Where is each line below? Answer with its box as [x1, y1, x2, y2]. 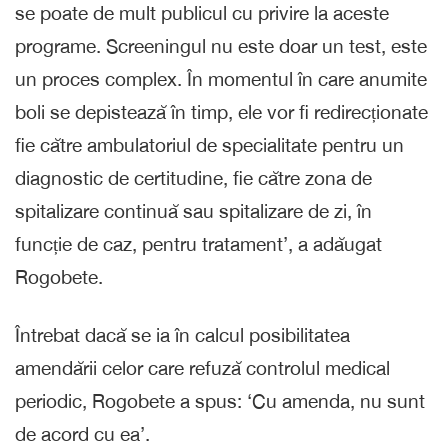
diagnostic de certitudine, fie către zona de [15, 166, 372, 189]
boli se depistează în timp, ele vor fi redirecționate [15, 100, 428, 123]
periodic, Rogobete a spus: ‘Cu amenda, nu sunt [15, 389, 425, 412]
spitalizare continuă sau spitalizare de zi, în [15, 199, 372, 222]
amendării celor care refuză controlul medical [15, 356, 390, 379]
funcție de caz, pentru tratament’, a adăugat [15, 232, 382, 255]
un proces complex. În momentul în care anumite [15, 67, 427, 90]
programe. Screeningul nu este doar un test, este [15, 34, 427, 57]
